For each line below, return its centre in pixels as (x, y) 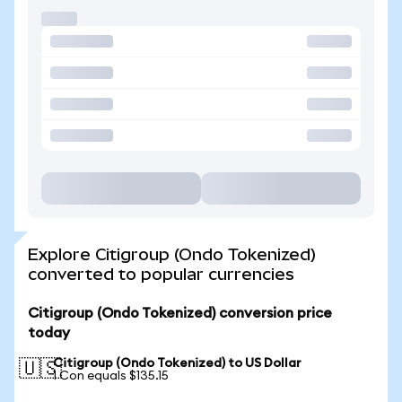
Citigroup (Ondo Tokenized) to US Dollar (177, 363)
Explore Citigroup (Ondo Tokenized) (172, 254)
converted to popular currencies (161, 274)
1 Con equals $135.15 (111, 376)
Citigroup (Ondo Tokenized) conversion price (180, 313)
